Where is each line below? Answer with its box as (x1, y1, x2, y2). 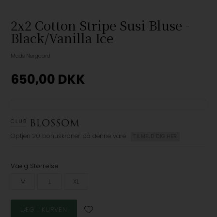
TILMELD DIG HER (134, 133, 177, 140)
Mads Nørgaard (11, 52, 51, 60)
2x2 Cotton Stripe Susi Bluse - (11, 16, 190, 34)
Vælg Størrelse (11, 161, 59, 171)
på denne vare (82, 131, 126, 141)
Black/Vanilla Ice (11, 29, 114, 47)
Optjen (11, 131, 31, 141)
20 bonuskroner (32, 131, 81, 141)
